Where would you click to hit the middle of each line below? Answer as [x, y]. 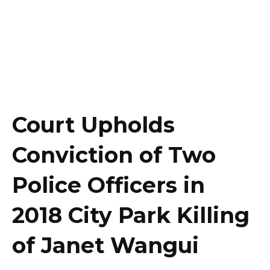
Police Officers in [108, 185]
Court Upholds [93, 124]
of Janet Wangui [105, 245]
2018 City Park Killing [131, 215]
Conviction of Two [114, 155]
